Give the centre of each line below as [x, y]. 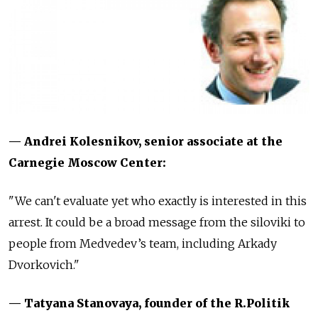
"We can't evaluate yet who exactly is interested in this [158, 201]
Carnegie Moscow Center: [87, 163]
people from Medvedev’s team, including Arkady [143, 244]
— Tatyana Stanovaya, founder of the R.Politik [149, 303]
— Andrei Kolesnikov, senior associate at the [146, 142]
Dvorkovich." [44, 265]
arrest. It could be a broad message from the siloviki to [157, 223]
